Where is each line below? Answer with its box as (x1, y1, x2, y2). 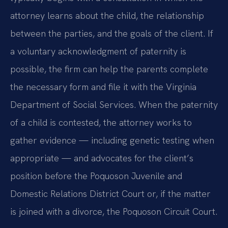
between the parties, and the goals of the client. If (10, 27, 213, 40)
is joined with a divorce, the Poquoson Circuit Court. (10, 206, 217, 218)
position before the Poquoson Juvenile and (10, 170, 182, 182)
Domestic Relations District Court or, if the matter (10, 188, 211, 200)
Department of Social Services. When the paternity (10, 99, 218, 111)
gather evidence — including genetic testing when (10, 134, 214, 147)
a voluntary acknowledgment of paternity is (10, 45, 186, 58)
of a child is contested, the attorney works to (10, 117, 192, 129)
